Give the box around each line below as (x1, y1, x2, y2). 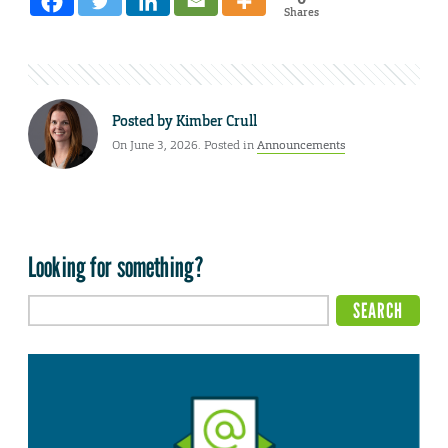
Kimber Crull (176, 112, 257, 131)
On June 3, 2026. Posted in (112, 137, 257, 154)
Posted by (112, 112, 176, 131)
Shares (283, 4, 319, 19)
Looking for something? (28, 249, 205, 284)
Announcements (257, 137, 345, 154)
